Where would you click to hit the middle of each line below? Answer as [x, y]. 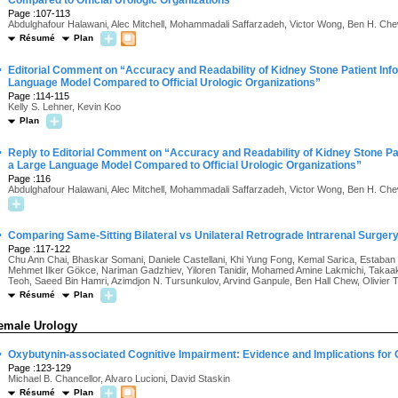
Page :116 [29, 179]
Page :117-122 [39, 249]
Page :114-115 [39, 96]
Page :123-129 [40, 368]
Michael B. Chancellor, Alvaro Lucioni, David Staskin [119, 378]
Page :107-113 [39, 13]
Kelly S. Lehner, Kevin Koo [64, 107]
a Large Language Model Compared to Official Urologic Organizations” [185, 165]
